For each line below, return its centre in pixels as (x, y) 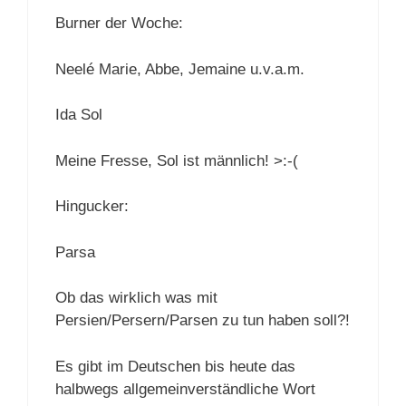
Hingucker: (92, 207)
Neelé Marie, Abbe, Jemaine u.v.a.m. (180, 69)
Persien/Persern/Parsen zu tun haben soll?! (203, 321)
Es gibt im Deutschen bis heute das (175, 366)
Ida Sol (79, 115)
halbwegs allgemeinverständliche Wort (185, 389)
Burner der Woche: (119, 24)
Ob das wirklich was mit (136, 298)
